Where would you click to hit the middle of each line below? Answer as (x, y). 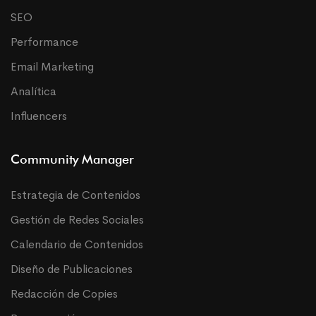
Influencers (39, 116)
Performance (44, 42)
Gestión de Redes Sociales (77, 219)
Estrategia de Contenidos (75, 195)
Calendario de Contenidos (77, 244)
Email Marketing (52, 66)
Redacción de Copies (64, 293)
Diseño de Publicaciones (72, 269)
